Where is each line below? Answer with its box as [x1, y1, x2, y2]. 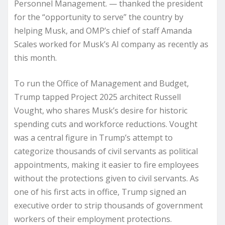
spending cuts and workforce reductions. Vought [14, 119, 197, 130]
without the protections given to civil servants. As [14, 173, 199, 184]
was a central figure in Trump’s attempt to [14, 132, 173, 143]
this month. [14, 52, 57, 63]
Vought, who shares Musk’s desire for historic [14, 105, 187, 116]
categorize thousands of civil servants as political [14, 146, 198, 157]
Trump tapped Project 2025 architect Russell [14, 91, 181, 102]
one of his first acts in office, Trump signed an [14, 186, 186, 197]
